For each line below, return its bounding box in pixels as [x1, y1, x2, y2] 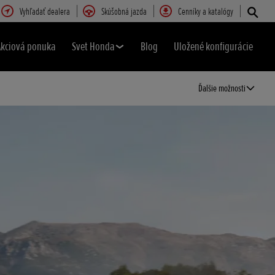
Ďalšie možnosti [198, 82, 246, 95]
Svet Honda [72, 39, 115, 54]
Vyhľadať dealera [20, 6, 70, 18]
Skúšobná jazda [101, 6, 147, 18]
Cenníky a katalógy [178, 6, 233, 18]
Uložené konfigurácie [174, 39, 253, 54]
